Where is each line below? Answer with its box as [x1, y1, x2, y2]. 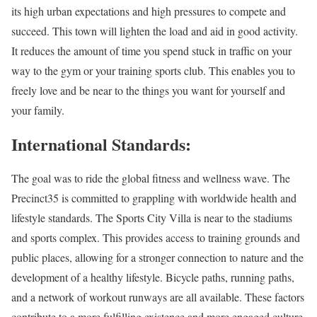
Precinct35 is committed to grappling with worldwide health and [11, 190, 296, 205]
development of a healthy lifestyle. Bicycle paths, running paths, [11, 270, 294, 284]
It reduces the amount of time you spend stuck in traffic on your [11, 43, 292, 59]
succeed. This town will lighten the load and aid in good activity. [11, 23, 298, 39]
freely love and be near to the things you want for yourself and [11, 83, 285, 98]
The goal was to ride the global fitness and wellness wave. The [11, 171, 290, 185]
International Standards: [11, 132, 191, 157]
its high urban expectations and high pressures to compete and [11, 4, 286, 19]
